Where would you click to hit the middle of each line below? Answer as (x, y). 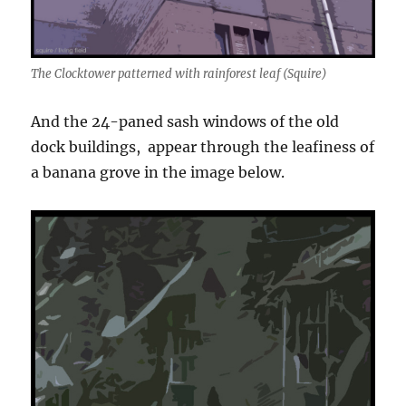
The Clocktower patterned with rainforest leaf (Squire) (179, 73)
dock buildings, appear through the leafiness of (203, 146)
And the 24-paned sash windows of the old (185, 121)
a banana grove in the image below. (158, 172)
